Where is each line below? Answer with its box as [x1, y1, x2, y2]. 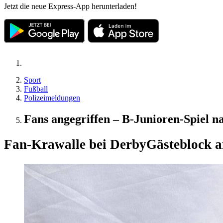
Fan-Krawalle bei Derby [4, 137, 146, 152]
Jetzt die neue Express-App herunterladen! [4, 1, 137, 10]
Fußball [24, 84, 48, 93]
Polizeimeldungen [24, 93, 80, 102]
